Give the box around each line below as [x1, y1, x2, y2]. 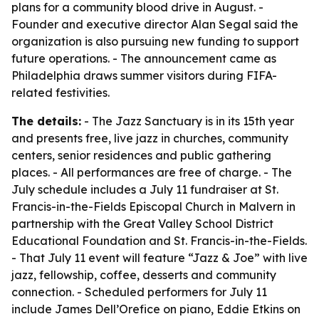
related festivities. [11, 85, 110, 100]
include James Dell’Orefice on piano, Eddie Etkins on [11, 302, 300, 316]
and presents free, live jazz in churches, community [11, 131, 288, 145]
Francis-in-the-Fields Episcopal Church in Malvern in [11, 199, 296, 214]
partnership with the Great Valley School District [11, 216, 273, 231]
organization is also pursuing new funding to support [11, 34, 299, 48]
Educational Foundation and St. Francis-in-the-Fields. [11, 234, 307, 248]
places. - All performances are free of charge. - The [11, 165, 292, 179]
